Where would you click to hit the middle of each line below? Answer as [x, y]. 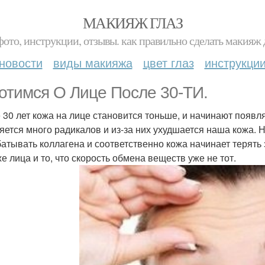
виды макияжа [93, 62]
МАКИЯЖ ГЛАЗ [132, 22]
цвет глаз [168, 62]
